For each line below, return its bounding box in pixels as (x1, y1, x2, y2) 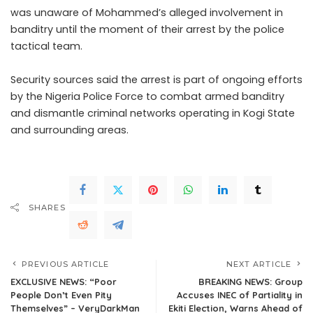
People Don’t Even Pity (10, 289, 112, 301)
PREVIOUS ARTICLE (22, 259, 110, 270)
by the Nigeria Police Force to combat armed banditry (10, 89, 284, 104)
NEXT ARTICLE (226, 259, 291, 270)
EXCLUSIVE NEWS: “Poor (10, 276, 117, 288)
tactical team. (10, 39, 82, 54)
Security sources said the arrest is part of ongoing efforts (10, 73, 303, 87)
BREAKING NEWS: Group (198, 276, 303, 288)
